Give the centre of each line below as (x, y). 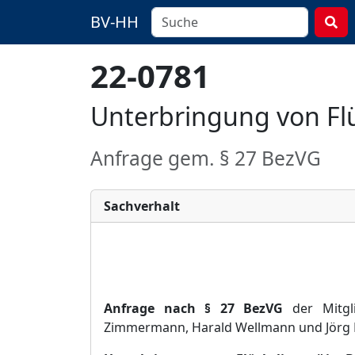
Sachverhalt (142, 206)
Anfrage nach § (158, 308)
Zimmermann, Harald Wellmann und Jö (220, 327)
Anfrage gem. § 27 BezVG (206, 158)
